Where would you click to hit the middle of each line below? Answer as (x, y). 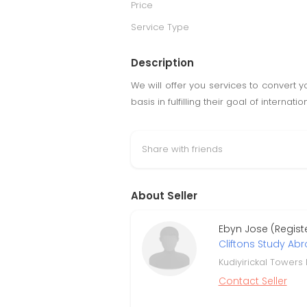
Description (162, 63)
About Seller (164, 196)
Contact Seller (253, 281)
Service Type (160, 27)
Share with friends (182, 149)
